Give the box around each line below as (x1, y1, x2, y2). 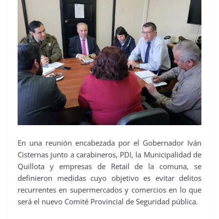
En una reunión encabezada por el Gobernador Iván (18, 138, 201, 148)
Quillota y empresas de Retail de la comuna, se (18, 161, 201, 172)
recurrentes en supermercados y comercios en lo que (18, 185, 201, 195)
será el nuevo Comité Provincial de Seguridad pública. (18, 197, 198, 207)
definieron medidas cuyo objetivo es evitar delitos (18, 173, 201, 183)
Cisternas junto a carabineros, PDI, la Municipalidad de (18, 150, 201, 160)
